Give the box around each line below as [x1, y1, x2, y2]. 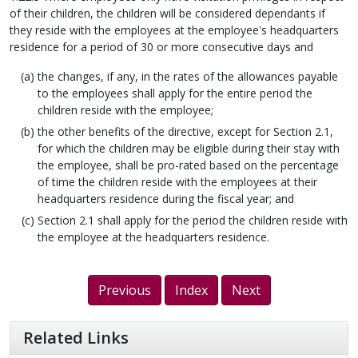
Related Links [23, 327, 129, 349]
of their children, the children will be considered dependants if [10, 6, 325, 22]
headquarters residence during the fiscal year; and [38, 191, 294, 207]
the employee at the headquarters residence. [38, 229, 269, 245]
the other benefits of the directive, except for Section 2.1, [38, 124, 333, 140]
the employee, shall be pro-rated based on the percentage [38, 157, 339, 173]
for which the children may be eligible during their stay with [38, 141, 340, 157]
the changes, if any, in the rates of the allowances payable [38, 69, 338, 85]
